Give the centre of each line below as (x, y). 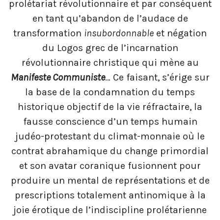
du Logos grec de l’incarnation (110, 48)
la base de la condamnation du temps (110, 92)
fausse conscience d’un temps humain (110, 121)
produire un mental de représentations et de (110, 180)
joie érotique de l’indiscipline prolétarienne (110, 210)
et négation (180, 33)
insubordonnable (119, 33)
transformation (49, 33)
